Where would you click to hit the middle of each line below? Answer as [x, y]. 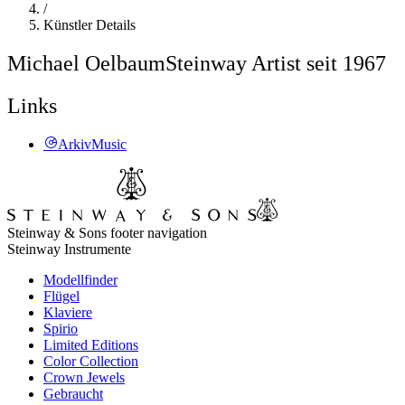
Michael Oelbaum [86, 63]
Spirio [61, 328]
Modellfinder [80, 279]
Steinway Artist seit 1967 [276, 63]
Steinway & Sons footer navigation [107, 232]
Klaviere [68, 312]
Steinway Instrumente [69, 249]
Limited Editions [91, 344]
